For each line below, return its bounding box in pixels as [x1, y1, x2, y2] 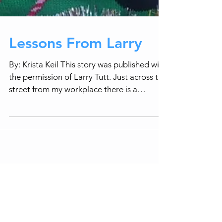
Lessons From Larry [9, 74, 142, 92]
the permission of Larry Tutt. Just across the [9, 111, 167, 121]
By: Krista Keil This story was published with [9, 99, 166, 109]
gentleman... [9, 136, 54, 146]
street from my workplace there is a [9, 124, 137, 134]
